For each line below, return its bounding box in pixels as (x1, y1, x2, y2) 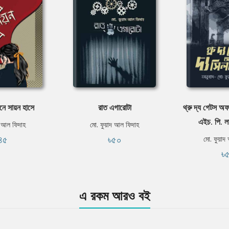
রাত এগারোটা (98, 102, 131, 113)
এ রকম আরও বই (79, 187, 150, 204)
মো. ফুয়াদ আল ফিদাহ (90, 120, 139, 130)
